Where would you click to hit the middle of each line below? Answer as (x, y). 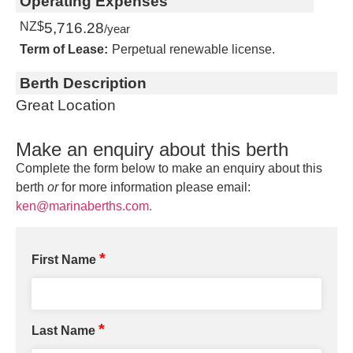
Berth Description (83, 83)
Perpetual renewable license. (193, 49)
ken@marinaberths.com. (84, 206)
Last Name (65, 331)
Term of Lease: (64, 49)
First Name (65, 260)
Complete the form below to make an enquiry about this (169, 168)
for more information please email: (154, 187)
